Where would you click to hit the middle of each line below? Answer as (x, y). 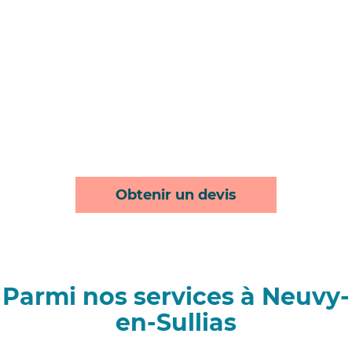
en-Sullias (176, 323)
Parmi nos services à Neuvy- (176, 297)
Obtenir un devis (176, 195)
